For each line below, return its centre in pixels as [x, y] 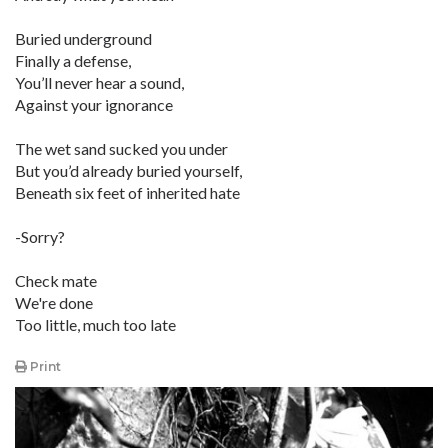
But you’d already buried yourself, [128, 170]
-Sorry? [40, 236]
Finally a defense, [73, 60]
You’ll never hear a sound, [99, 82]
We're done [54, 302]
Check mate [56, 280]
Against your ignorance [94, 104]
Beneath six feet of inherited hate [127, 192]
